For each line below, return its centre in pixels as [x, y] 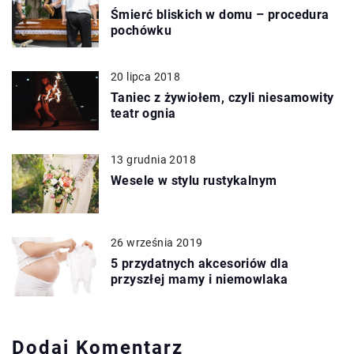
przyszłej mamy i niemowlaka [200, 279]
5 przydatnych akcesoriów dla [200, 263]
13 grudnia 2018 [153, 159]
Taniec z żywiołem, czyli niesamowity [222, 97]
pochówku [141, 30]
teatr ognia [143, 113]
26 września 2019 [157, 242]
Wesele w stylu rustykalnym [194, 180]
